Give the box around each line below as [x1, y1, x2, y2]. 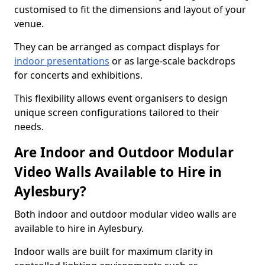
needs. [14, 120, 44, 133]
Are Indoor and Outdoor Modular [14, 143, 234, 161]
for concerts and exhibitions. [14, 69, 143, 82]
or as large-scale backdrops [109, 54, 235, 67]
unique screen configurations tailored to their [14, 106, 219, 119]
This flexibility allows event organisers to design [14, 92, 228, 105]
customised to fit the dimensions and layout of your [14, 3, 246, 16]
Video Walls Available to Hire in [14, 163, 222, 181]
